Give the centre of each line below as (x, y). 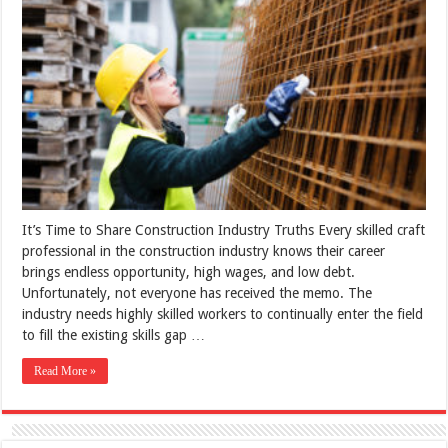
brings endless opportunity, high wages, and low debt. (189, 272)
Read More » (65, 371)
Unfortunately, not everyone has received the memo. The (197, 293)
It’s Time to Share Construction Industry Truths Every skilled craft (224, 230)
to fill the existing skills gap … (114, 335)
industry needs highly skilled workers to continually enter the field (223, 314)
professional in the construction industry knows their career (204, 251)
